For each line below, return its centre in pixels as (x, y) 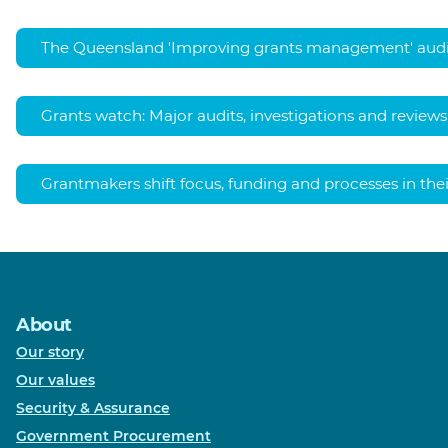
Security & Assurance (93, 408)
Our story (50, 352)
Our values (55, 380)
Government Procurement (113, 436)
